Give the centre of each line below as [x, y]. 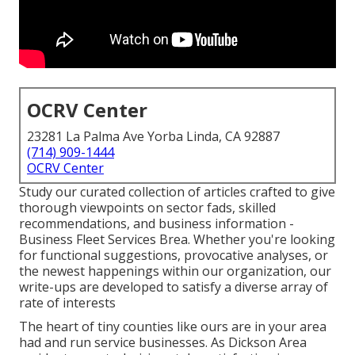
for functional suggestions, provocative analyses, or [174, 256]
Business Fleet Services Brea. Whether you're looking [177, 240]
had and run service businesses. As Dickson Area [163, 343]
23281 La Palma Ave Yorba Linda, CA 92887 [153, 137]
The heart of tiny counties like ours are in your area [173, 327]
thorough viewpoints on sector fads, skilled [147, 208]
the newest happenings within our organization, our [175, 271]
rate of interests [67, 303]
